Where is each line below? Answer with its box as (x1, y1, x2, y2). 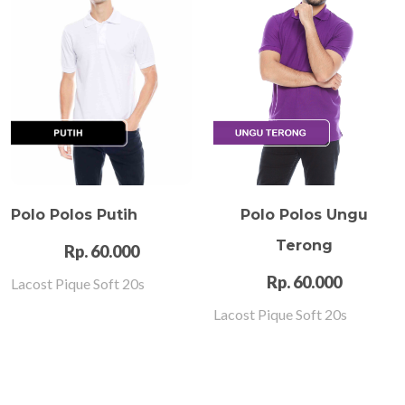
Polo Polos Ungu (240, 205, 368, 223)
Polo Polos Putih (11, 205, 137, 223)
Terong (275, 236, 333, 254)
